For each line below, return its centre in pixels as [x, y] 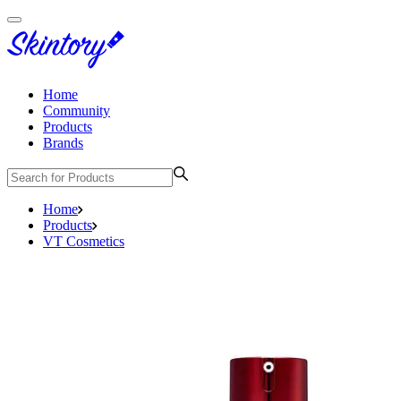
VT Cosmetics [84, 241]
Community [77, 111]
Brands [63, 143]
